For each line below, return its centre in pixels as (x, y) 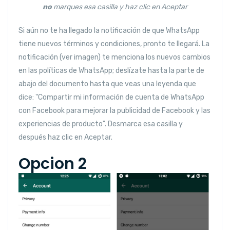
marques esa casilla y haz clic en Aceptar (120, 7)
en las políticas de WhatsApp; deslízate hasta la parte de (111, 71)
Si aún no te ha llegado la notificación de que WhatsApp (109, 31)
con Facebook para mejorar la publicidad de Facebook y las (114, 111)
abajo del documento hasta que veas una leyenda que (107, 84)
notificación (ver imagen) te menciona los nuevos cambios (114, 57)
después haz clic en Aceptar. (65, 138)
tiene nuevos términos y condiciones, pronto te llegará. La (114, 44)
